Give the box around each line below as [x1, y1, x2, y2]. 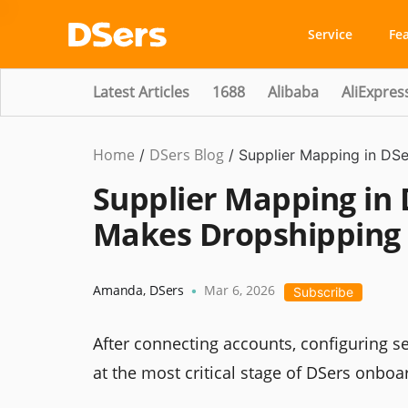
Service [307, 25, 352, 43]
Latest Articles [93, 82, 189, 102]
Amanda [93, 281, 144, 299]
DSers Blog [149, 145, 224, 165]
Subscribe [293, 284, 354, 300]
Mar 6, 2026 [204, 281, 276, 299]
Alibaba [268, 82, 319, 102]
